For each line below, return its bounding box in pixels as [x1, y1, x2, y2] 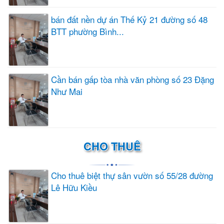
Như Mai [51, 85, 82, 98]
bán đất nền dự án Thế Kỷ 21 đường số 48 [51, 12, 207, 25]
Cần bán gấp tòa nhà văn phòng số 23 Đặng [51, 73, 214, 86]
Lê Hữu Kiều [51, 181, 97, 194]
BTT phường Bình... [51, 24, 124, 37]
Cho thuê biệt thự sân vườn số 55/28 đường [51, 169, 213, 182]
